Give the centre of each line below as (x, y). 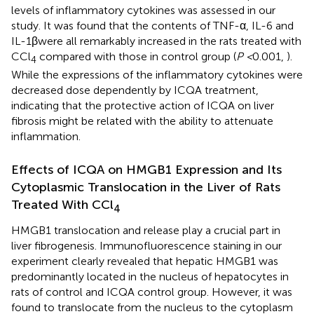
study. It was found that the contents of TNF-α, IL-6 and (152, 25)
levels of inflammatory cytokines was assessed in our (143, 10)
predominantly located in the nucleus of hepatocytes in (150, 277)
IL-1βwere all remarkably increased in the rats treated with (156, 41)
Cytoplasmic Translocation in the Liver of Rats (146, 187)
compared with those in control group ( (136, 56)
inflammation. (46, 136)
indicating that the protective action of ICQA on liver (143, 105)
